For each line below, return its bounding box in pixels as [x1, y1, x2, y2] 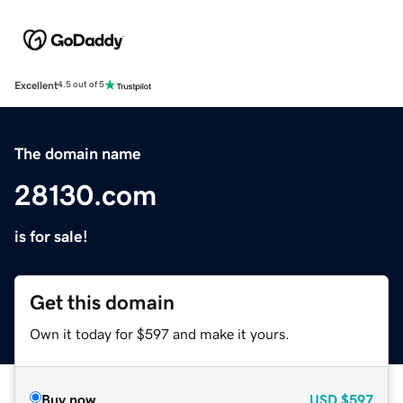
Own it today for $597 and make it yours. [30, 326, 290, 341]
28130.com [14, 180, 157, 210]
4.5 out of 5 [58, 80, 104, 90]
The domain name [14, 145, 141, 162]
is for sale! [14, 228, 88, 245]
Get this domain [30, 291, 175, 313]
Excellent [14, 79, 58, 91]
